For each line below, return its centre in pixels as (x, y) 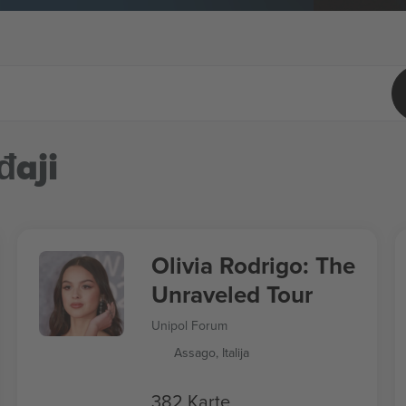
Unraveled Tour (232, 295)
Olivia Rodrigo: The (253, 266)
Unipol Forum (189, 325)
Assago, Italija (211, 353)
